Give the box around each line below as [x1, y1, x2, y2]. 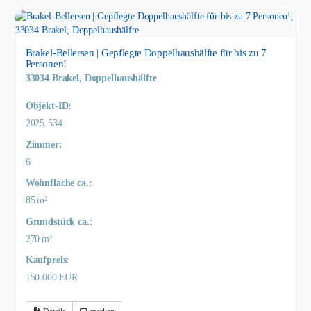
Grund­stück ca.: [25, 216, 93, 227]
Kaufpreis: [25, 255, 70, 266]
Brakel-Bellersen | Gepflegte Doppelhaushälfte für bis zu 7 [25, 46, 267, 58]
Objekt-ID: [25, 100, 72, 111]
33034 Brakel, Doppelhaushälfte [25, 72, 157, 83]
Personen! [25, 57, 67, 69]
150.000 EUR [25, 272, 78, 283]
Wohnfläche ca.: [25, 178, 92, 189]
